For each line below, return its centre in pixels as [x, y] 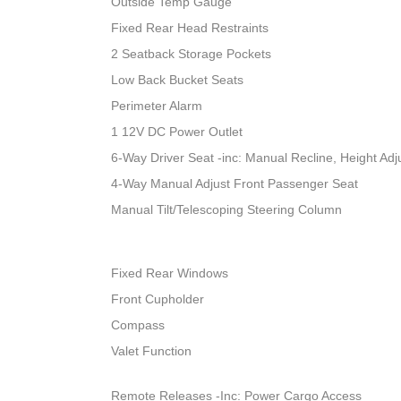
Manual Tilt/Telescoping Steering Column [227, 210]
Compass [138, 325]
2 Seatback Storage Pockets [192, 54]
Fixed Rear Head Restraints [190, 28]
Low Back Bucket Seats [178, 80]
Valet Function [152, 351]
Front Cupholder [158, 299]
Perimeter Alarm [157, 106]
